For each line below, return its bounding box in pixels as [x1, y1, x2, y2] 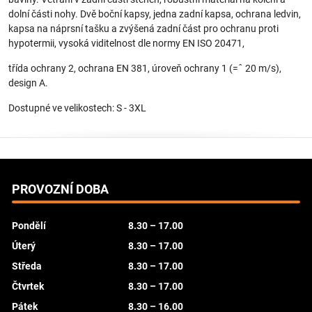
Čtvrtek [12, 281, 44, 292]
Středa [12, 260, 42, 272]
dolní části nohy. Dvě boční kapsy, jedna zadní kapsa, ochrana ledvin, [8, 8, 301, 19]
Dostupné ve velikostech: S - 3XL [8, 102, 146, 114]
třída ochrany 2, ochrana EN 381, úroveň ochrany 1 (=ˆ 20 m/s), [8, 63, 281, 74]
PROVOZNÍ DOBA [12, 182, 109, 196]
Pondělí [12, 220, 46, 231]
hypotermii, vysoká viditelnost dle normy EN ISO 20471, [8, 38, 244, 49]
